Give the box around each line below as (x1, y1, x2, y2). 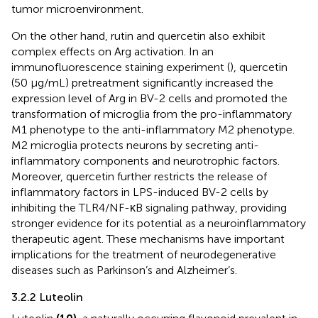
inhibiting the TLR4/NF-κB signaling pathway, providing (11, 201, 287, 215)
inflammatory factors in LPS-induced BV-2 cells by (11, 185, 268, 199)
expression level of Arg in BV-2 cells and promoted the (11, 92, 287, 106)
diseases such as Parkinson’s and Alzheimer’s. (11, 263, 237, 278)
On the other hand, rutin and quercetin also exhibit (11, 29, 265, 43)
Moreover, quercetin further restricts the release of (11, 170, 267, 184)
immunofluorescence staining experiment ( (11, 60, 230, 75)
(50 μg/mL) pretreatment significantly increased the (11, 76, 273, 90)
